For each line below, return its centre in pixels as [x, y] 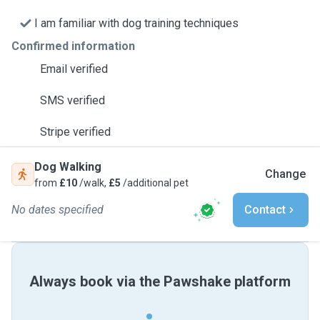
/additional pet [155, 183]
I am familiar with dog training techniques [136, 23]
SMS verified [72, 100]
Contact [265, 210]
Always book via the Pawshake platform [160, 281]
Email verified [74, 69]
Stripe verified [75, 132]
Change [285, 174]
